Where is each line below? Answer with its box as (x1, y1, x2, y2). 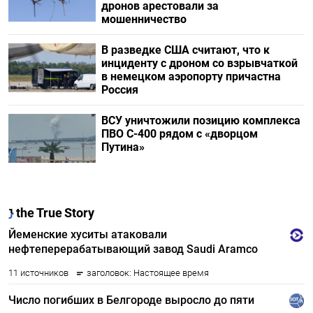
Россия (101, 82, 138, 96)
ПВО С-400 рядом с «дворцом (101, 126, 258, 140)
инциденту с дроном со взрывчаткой (101, 56, 298, 70)
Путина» (101, 140, 147, 154)
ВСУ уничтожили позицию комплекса (101, 113, 300, 127)
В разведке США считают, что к (101, 43, 270, 57)
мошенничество (101, 12, 187, 26)
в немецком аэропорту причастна (101, 69, 281, 83)
